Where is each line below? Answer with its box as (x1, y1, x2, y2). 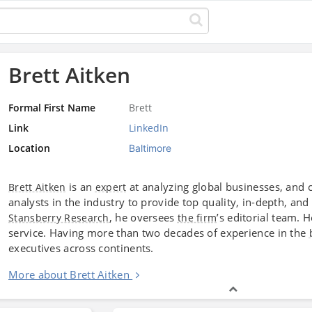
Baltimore (128, 141, 171, 154)
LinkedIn (128, 120, 169, 134)
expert (95, 180, 127, 194)
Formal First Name (8, 100, 95, 114)
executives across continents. (8, 240, 154, 255)
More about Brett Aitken (8, 267, 130, 281)
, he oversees (109, 210, 178, 224)
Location (8, 141, 50, 155)
